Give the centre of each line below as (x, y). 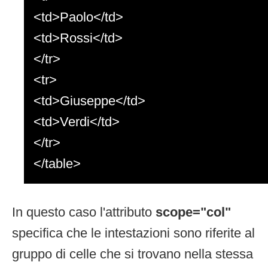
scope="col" (193, 212)
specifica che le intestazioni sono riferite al (133, 233)
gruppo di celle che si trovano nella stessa (133, 254)
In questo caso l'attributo (84, 212)
